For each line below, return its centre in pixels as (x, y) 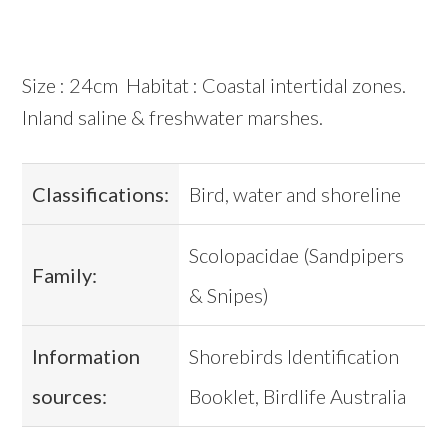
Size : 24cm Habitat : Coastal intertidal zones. (214, 85)
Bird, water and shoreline (295, 194)
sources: (70, 396)
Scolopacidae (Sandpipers (297, 255)
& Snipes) (229, 295)
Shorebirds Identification (294, 356)
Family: (65, 275)
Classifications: (101, 194)
